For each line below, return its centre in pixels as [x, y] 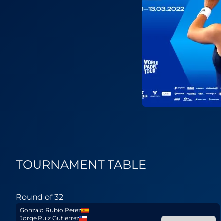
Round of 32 [39, 197]
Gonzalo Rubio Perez [51, 210]
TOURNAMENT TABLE [81, 165]
